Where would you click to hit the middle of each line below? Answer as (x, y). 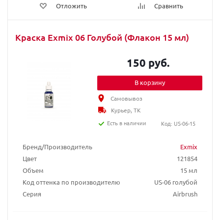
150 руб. (148, 63)
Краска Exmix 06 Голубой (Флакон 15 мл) (102, 37)
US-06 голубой (176, 182)
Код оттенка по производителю (71, 182)
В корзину (150, 82)
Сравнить (169, 6)
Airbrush (185, 194)
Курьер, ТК (126, 110)
